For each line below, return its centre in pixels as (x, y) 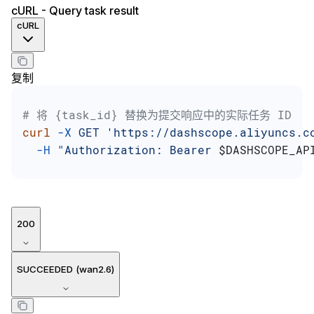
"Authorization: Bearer (135, 149)
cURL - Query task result (75, 11)
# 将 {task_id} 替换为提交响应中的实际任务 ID (157, 114)
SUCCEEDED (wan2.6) (66, 269)
